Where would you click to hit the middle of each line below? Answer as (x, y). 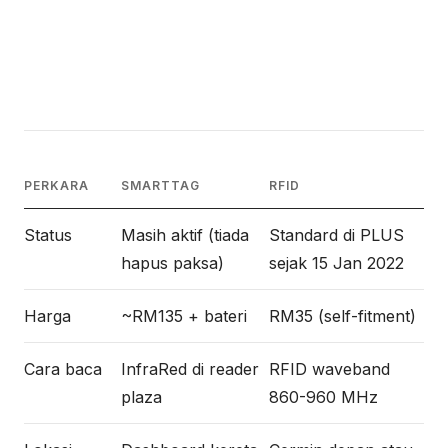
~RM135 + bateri (184, 316)
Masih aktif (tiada (185, 235)
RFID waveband (329, 369)
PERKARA (56, 185)
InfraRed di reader (190, 369)
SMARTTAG (160, 185)
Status (48, 235)
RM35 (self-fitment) (342, 316)
